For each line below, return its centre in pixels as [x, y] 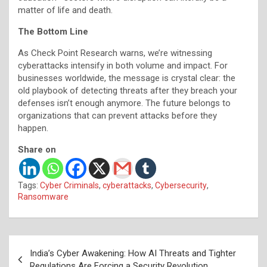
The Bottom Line [53, 31]
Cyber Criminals [69, 185]
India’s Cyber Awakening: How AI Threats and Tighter [133, 253]
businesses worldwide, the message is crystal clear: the [127, 78]
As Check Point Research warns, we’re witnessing [115, 53]
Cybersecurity [181, 185]
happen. [33, 128]
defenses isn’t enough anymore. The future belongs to [124, 103]
